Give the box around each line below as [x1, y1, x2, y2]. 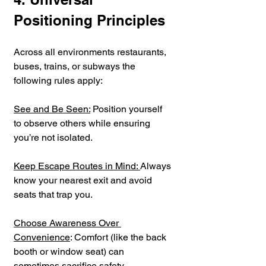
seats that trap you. [14, 188, 93, 200]
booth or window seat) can [14, 245, 126, 257]
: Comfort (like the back [70, 231, 169, 243]
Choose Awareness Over [14, 217, 121, 229]
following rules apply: [14, 74, 103, 86]
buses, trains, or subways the [14, 60, 138, 72]
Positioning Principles [14, 11, 165, 28]
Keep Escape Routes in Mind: [14, 160, 140, 172]
